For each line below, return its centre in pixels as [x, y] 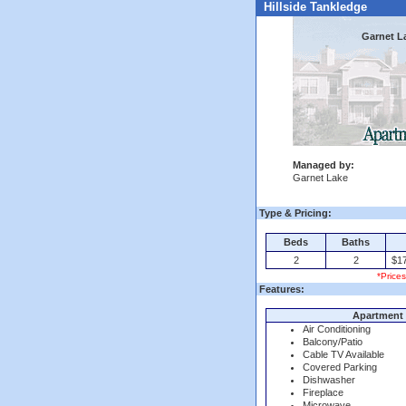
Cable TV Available [343, 354]
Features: [280, 289]
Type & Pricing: [295, 213]
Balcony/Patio [333, 342]
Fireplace [323, 392]
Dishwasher [329, 380]
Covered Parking [340, 367]
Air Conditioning [337, 329]
